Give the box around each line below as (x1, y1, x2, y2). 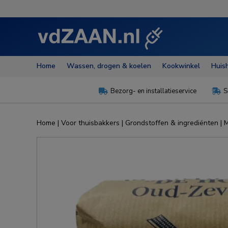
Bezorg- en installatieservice (110, 87, 196, 96)
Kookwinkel (162, 61, 200, 71)
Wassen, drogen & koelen (67, 61, 151, 71)
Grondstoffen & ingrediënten (125, 118, 218, 128)
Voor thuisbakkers (61, 118, 120, 128)
